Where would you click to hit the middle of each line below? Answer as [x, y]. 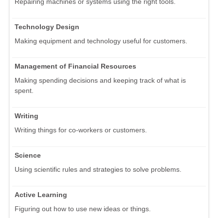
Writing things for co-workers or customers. [81, 130]
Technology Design [47, 27]
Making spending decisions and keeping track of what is [100, 81]
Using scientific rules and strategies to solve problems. [98, 170]
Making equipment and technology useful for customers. [101, 41]
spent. [24, 91]
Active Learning [41, 195]
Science [28, 155]
